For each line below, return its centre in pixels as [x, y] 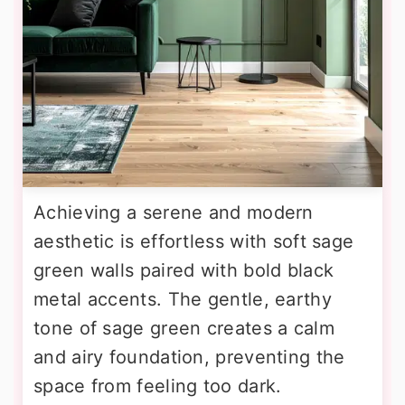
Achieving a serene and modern [174, 213]
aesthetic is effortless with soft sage [194, 242]
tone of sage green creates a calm [184, 329]
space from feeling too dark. [158, 386]
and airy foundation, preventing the [189, 358]
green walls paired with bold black [184, 271]
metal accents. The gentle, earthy [183, 300]
